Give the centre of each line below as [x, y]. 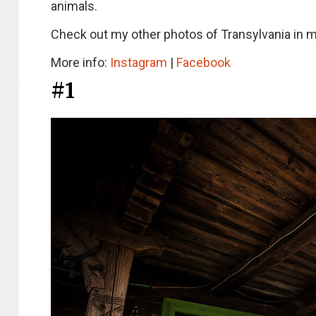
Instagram [139, 62]
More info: [80, 62]
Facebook [203, 62]
